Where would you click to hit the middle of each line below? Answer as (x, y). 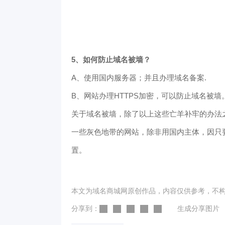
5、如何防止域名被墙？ (111, 60)
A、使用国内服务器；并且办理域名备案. (139, 78)
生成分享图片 (198, 208)
